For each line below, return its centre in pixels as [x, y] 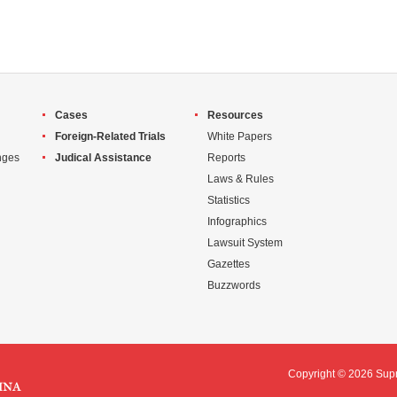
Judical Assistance [103, 158]
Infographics [237, 222]
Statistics [229, 200]
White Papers [240, 136]
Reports [226, 158]
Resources [235, 115]
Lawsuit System [245, 243]
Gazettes [229, 264]
